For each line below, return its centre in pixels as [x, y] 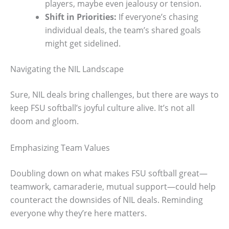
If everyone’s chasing [157, 17]
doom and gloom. [44, 121]
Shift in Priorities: [81, 17]
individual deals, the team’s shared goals [123, 30]
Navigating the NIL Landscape [67, 69]
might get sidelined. [83, 44]
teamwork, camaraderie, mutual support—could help [113, 186]
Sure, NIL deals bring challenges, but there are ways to [114, 95]
